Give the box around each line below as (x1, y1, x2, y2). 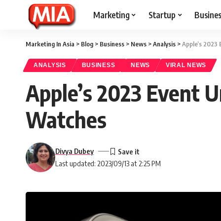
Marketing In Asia (26, 40, 74, 48)
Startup (148, 9, 176, 20)
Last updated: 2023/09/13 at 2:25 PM (55, 159, 161, 168)
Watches (26, 106, 107, 133)
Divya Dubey (55, 147, 94, 155)
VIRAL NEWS (166, 62, 207, 68)
